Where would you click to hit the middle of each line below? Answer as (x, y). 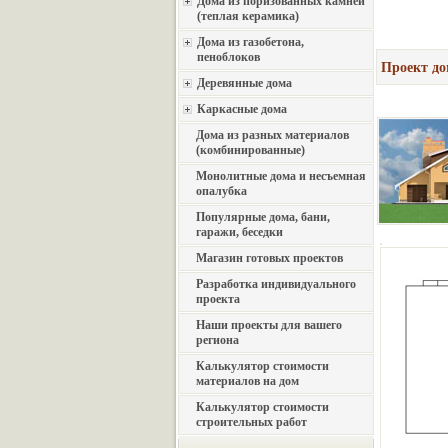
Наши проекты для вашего (269, 325)
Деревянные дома (244, 83)
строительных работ (251, 422)
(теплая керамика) (248, 16)
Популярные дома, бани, (263, 217)
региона (217, 340)
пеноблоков (228, 57)
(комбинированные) (250, 150)
